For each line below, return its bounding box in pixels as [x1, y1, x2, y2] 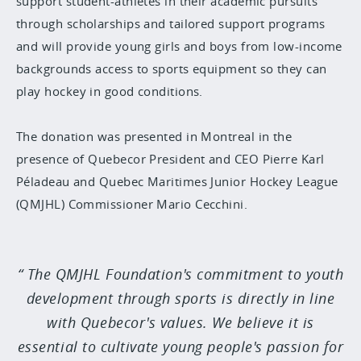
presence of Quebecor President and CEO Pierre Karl [16, 151, 325, 167]
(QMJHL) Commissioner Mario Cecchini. [16, 196, 248, 212]
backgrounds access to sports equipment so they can [16, 60, 327, 77]
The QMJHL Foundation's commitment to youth [27, 264, 344, 284]
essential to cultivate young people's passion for [17, 337, 344, 356]
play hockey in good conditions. [16, 83, 203, 99]
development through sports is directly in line [26, 288, 335, 308]
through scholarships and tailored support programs [16, 15, 326, 31]
